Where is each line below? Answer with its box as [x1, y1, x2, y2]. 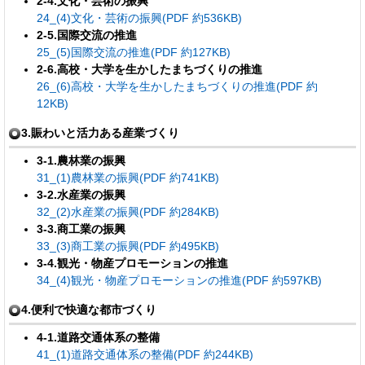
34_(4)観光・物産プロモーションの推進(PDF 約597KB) [36, 273, 322, 287]
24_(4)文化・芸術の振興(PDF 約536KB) [36, 11, 242, 24]
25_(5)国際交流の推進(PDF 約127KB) [36, 45, 231, 59]
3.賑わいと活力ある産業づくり [21, 125, 179, 139]
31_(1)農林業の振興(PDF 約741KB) [36, 170, 219, 184]
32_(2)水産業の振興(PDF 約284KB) [36, 204, 219, 218]
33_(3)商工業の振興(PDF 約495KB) [36, 239, 219, 253]
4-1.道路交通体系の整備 [36, 330, 160, 344]
